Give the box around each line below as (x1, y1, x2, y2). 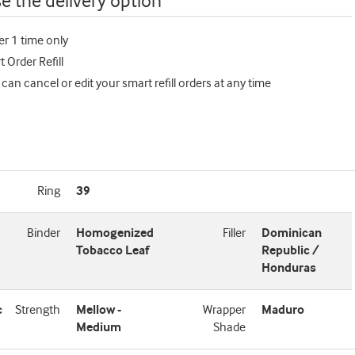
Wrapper (202, 303, 246, 318)
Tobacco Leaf (76, 243, 150, 258)
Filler (222, 226, 246, 241)
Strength (15, 303, 61, 318)
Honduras (261, 261, 316, 276)
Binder (27, 226, 61, 241)
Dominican (261, 226, 322, 241)
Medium (76, 320, 122, 335)
